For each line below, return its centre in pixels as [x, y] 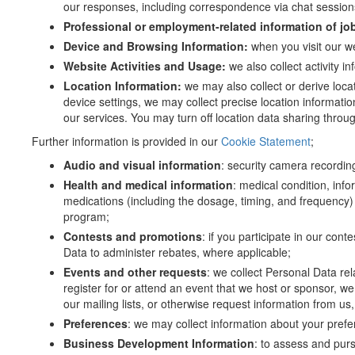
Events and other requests [135, 272]
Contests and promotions [133, 236]
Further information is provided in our [126, 141]
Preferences [95, 323]
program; [86, 216]
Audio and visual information [142, 165]
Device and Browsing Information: [157, 46]
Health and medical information [148, 185]
